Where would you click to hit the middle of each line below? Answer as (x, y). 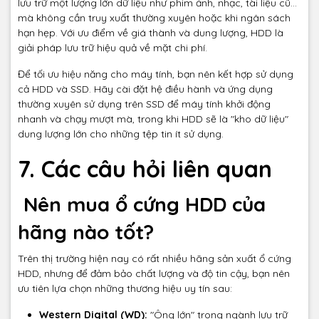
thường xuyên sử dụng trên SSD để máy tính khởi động (144, 104)
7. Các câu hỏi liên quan (145, 169)
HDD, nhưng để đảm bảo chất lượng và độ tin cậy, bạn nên (154, 274)
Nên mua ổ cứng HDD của (142, 204)
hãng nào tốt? (86, 232)
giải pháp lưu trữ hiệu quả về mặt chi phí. (113, 48)
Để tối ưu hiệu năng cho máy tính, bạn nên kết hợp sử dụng (156, 74)
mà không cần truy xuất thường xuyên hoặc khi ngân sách (154, 18)
